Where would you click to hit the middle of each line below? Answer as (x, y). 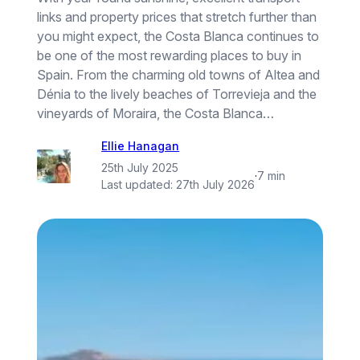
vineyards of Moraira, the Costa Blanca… (156, 114)
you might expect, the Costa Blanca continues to (178, 37)
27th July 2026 (216, 184)
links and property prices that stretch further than (177, 17)
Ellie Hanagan (141, 146)
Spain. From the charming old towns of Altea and (179, 75)
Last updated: (139, 184)
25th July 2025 (140, 167)
